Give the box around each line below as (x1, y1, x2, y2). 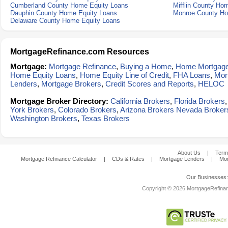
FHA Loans (173, 71, 210, 79)
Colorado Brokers (58, 105, 117, 114)
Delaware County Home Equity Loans (10, 17, 120, 24)
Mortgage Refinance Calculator (21, 156, 97, 162)
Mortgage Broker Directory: (10, 97, 108, 105)
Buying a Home (120, 62, 172, 71)
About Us (177, 150, 201, 156)
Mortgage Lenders (159, 156, 205, 162)
